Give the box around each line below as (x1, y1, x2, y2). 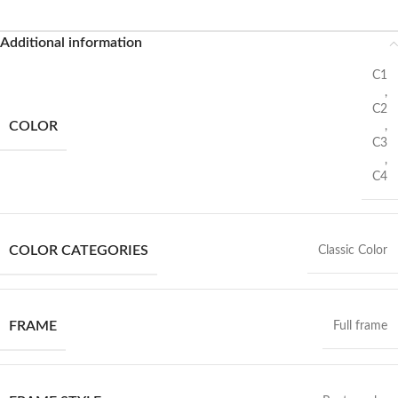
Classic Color (318, 244, 387, 257)
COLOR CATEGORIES (9, 243, 148, 258)
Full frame (333, 320, 387, 332)
